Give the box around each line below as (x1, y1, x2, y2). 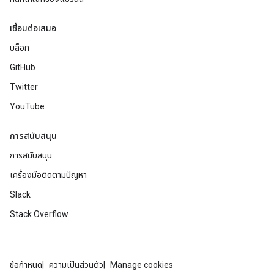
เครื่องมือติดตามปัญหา (10, 170, 87, 180)
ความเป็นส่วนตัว (49, 260, 103, 270)
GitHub (10, 62, 35, 72)
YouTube (10, 102, 45, 111)
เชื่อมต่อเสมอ (10, 23, 56, 33)
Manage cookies (110, 260, 173, 270)
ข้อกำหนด (10, 260, 42, 270)
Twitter (10, 82, 38, 92)
